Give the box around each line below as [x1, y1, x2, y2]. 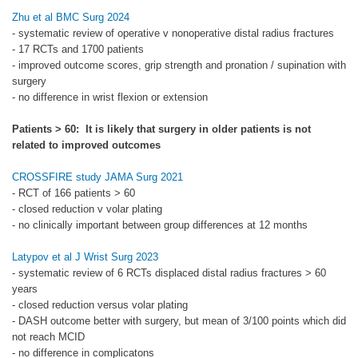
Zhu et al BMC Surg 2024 [12, 10, 129, 23]
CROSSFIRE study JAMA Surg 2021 [12, 170, 183, 183]
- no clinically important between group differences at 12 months [12, 218, 308, 231]
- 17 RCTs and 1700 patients [12, 42, 144, 55]
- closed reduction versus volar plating [12, 298, 188, 311]
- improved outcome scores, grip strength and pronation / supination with [12, 58, 346, 71]
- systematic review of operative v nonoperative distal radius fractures [12, 26, 334, 39]
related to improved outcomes [12, 138, 161, 151]
